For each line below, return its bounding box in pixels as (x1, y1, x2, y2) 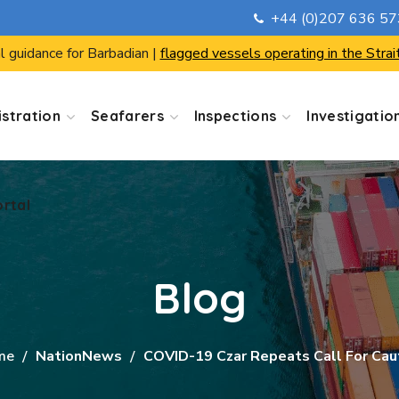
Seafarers (90, 107, 164, 125)
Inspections (193, 107, 277, 125)
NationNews (35, 346, 122, 366)
